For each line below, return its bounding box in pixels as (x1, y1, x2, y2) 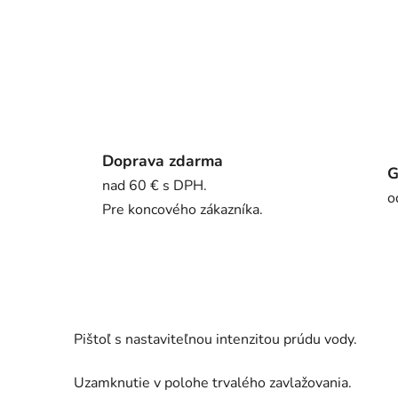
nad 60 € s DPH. (102, 176, 207, 196)
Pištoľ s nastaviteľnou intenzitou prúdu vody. (74, 330, 357, 350)
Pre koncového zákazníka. (102, 200, 263, 220)
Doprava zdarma (102, 150, 223, 172)
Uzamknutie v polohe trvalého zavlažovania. (74, 373, 352, 394)
